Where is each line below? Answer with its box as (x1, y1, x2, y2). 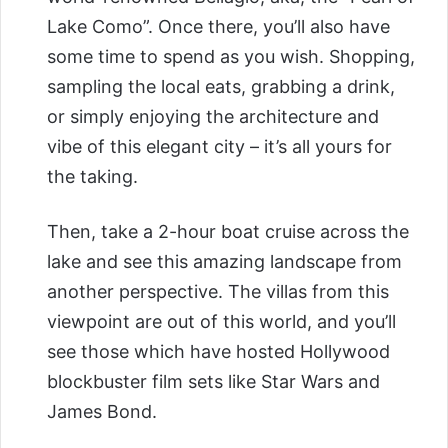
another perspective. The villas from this (47, 281, 389, 303)
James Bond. (47, 401, 157, 423)
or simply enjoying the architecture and (47, 106, 379, 128)
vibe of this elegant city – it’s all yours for (47, 136, 392, 158)
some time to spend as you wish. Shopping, (47, 46, 415, 68)
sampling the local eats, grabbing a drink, (47, 76, 395, 98)
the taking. (47, 166, 138, 188)
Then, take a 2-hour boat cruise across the (47, 221, 409, 243)
